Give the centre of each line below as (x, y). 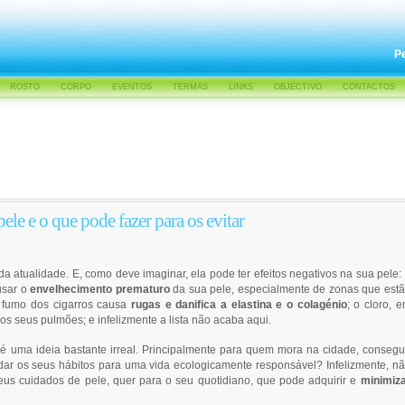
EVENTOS (132, 87)
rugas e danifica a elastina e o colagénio (239, 304)
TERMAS (190, 87)
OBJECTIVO (298, 87)
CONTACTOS (369, 87)
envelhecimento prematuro (100, 289)
